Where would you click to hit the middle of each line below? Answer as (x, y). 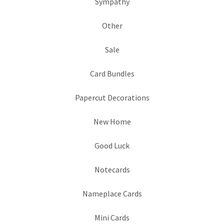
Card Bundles (112, 73)
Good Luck (112, 145)
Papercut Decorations (112, 97)
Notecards (112, 169)
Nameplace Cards (112, 193)
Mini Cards (112, 217)
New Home (112, 121)
